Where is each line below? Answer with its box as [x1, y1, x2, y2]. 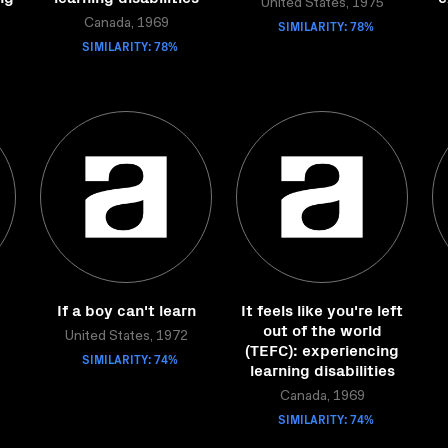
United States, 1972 [64, 330, 188, 344]
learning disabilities [249, 358, 395, 380]
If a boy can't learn [56, 298, 196, 320]
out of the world [262, 318, 382, 340]
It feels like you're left [241, 298, 403, 320]
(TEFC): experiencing [245, 338, 399, 360]
